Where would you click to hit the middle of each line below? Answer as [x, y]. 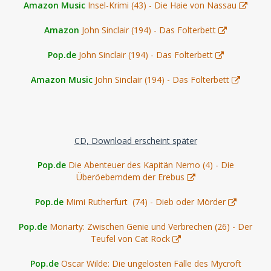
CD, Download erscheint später [135, 140]
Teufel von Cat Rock [130, 238]
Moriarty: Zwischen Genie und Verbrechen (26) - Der [151, 226]
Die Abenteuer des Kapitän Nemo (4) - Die [151, 165]
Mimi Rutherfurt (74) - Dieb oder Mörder [145, 201]
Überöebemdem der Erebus [130, 177]
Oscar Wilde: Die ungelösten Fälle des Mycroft [151, 263]
